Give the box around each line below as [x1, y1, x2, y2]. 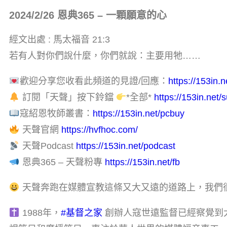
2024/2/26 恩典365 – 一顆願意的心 [9, 9, 167, 21]
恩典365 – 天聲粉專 [19, 157, 105, 167]
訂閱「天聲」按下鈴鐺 [19, 92, 116, 102]
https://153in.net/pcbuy [92, 108, 184, 119]
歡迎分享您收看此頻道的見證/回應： [19, 75, 168, 86]
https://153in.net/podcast [75, 140, 175, 151]
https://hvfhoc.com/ [61, 124, 138, 135]
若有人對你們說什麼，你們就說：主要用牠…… [9, 50, 201, 61]
